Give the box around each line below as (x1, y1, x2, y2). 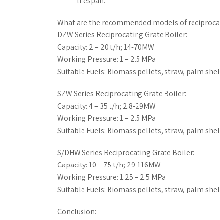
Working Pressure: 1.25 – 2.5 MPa (57, 172, 165, 182)
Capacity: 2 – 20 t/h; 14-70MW (57, 42, 154, 52)
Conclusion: (57, 206, 96, 217)
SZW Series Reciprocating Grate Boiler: (57, 88, 186, 99)
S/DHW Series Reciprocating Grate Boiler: (57, 147, 194, 158)
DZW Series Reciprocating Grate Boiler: (57, 29, 187, 40)
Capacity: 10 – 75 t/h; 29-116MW (57, 160, 161, 170)
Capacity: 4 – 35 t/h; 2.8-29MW (57, 101, 156, 111)
